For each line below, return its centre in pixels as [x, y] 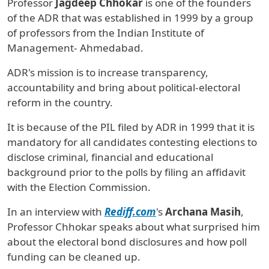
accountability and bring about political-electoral [124, 88]
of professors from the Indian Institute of [106, 33]
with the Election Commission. [79, 187]
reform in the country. [60, 103]
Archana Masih [203, 212]
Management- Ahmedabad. [75, 48]
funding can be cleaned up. [74, 257]
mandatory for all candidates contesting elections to [132, 142]
